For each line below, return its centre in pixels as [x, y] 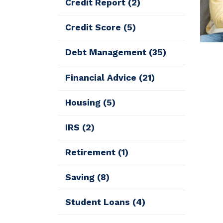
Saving [81, 177]
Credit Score [95, 28]
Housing [84, 102]
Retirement [92, 152]
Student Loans [99, 202]
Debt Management [107, 53]
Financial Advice [102, 77]
